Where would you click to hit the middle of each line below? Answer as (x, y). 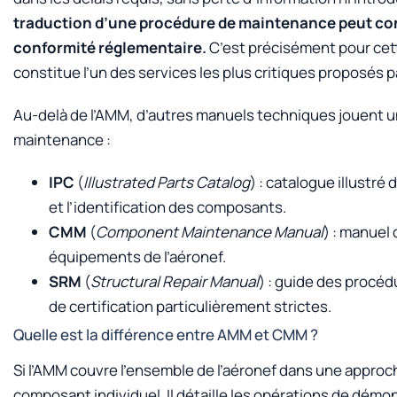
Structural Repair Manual (175, 282)
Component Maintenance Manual (210, 232)
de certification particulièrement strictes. (190, 307)
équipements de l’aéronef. (137, 257)
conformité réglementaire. (110, 47)
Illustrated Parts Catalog (167, 183)
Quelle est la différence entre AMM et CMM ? (166, 335)
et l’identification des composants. (167, 207)
